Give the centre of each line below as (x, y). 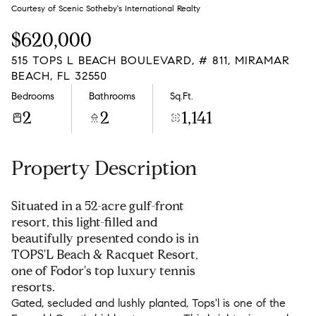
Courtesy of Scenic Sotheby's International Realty (106, 8)
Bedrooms (33, 96)
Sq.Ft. (182, 96)
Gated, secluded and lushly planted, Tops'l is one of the (148, 303)
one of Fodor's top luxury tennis (103, 271)
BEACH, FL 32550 (60, 76)
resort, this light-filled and (85, 222)
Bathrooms (112, 96)
